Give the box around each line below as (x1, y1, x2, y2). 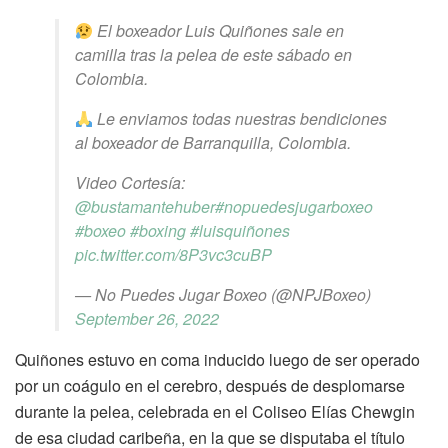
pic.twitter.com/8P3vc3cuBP (75, 243, 272, 267)
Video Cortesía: (75, 171, 185, 195)
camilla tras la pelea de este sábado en (75, 43, 352, 67)
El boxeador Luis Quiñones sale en (93, 19, 345, 43)
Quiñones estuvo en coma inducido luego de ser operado (15, 348, 420, 372)
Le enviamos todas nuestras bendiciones (93, 107, 388, 131)
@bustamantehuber (75, 195, 215, 219)
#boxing (130, 219, 186, 243)
